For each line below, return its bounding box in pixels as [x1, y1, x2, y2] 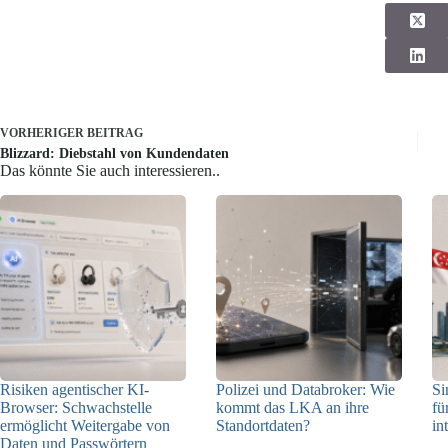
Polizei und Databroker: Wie [216, 380, 396, 398]
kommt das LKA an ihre [216, 398, 370, 416]
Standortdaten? [216, 416, 311, 434]
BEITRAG [87, 125, 143, 140]
